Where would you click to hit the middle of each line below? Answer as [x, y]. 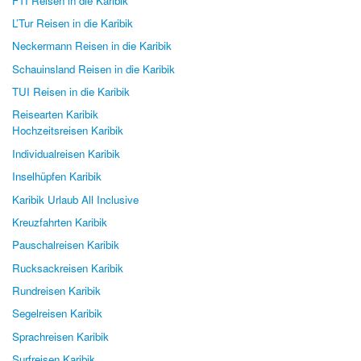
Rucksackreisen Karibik [68, 268]
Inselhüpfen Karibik [57, 176]
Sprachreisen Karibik [60, 336]
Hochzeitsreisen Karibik [68, 131]
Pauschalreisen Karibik [66, 245]
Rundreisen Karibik [56, 290]
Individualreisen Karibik [66, 153]
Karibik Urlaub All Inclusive [75, 199]
